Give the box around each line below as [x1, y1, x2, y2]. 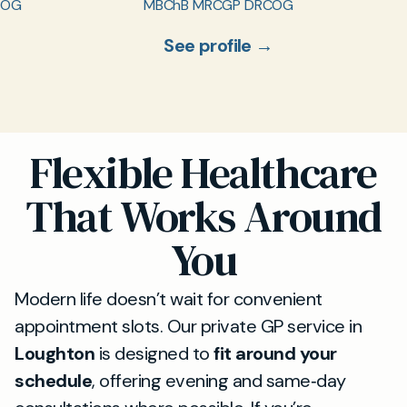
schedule [15, 368, 92, 392]
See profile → [164, 33, 273, 57]
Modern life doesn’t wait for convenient [15, 286, 323, 311]
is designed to [94, 341, 213, 365]
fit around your [213, 341, 337, 365]
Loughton [15, 341, 94, 365]
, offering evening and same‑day [92, 368, 346, 392]
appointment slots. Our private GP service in [15, 313, 362, 338]
